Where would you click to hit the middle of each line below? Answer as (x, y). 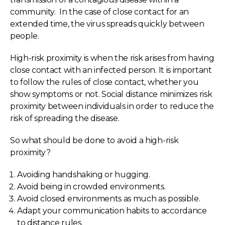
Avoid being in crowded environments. (91, 187)
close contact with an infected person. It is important (111, 70)
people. (25, 36)
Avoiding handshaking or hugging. (84, 175)
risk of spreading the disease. (65, 118)
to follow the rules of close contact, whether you (104, 82)
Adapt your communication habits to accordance (112, 211)
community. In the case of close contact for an (99, 12)
